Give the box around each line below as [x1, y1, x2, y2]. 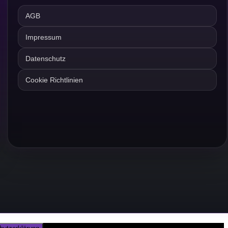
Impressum [25, 33, 62, 42]
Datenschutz [25, 54, 66, 63]
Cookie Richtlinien [25, 76, 83, 84]
